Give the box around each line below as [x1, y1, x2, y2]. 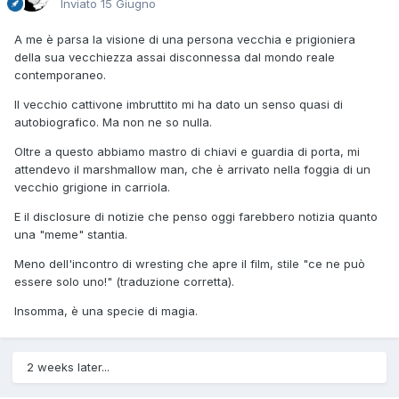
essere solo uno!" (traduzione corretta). [14, 274, 234, 289]
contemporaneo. [14, 68, 106, 83]
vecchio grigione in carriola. [14, 180, 170, 195]
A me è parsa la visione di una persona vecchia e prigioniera [14, 32, 355, 47]
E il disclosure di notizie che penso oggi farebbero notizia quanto [14, 209, 378, 224]
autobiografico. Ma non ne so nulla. [14, 115, 212, 130]
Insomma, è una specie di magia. [14, 304, 198, 319]
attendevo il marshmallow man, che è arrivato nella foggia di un [14, 162, 370, 177]
